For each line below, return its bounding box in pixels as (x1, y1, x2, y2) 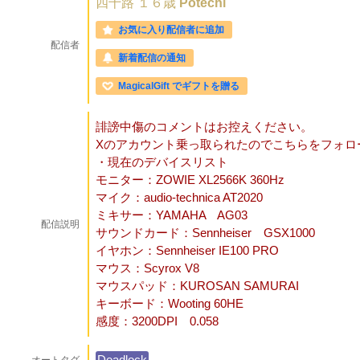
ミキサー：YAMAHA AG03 (96, 208, 247, 222)
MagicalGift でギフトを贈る (118, 80, 239, 92)
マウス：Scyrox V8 (96, 261, 199, 275)
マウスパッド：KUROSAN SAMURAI (96, 279, 299, 292)
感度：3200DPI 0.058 (96, 314, 219, 328)
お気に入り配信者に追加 (118, 24, 224, 35)
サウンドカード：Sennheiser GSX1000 (96, 226, 315, 239)
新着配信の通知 (118, 52, 186, 63)
